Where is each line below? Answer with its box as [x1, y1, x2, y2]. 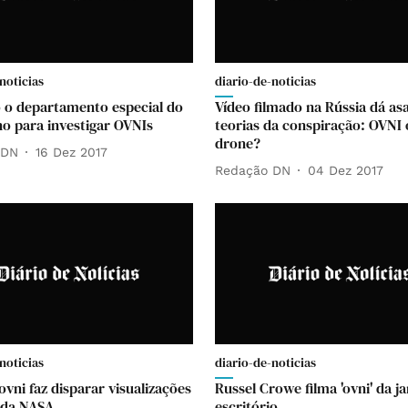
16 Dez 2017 [36, 144, 107, 159]
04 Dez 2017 [308, 162, 383, 178]
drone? [215, 133, 260, 153]
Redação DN [215, 162, 291, 178]
